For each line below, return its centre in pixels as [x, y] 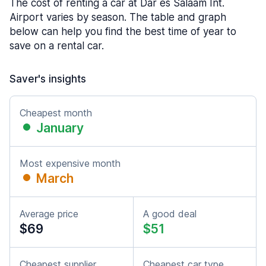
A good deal [170, 214]
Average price [49, 214]
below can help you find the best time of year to [123, 31]
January [60, 128]
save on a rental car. [57, 46]
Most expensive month [70, 163]
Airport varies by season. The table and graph [118, 17]
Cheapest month [56, 113]
